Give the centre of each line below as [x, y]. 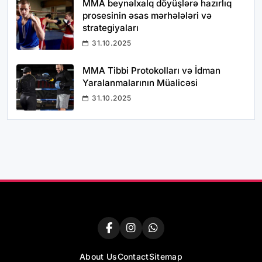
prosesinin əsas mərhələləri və [147, 16]
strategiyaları [111, 28]
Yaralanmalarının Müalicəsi [140, 83]
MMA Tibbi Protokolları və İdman [151, 71]
